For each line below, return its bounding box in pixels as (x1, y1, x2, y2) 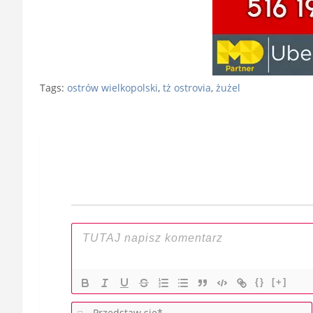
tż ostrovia (163, 80, 211, 94)
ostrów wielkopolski (67, 80, 158, 94)
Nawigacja (39, 99, 145, 130)
